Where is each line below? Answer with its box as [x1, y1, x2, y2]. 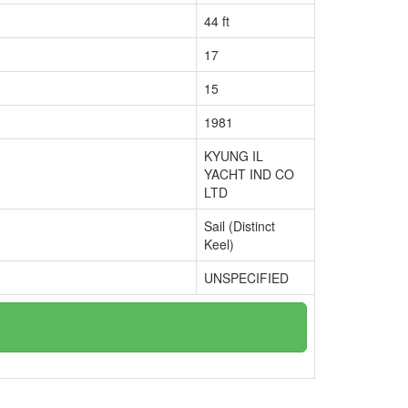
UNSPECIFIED [204, 269, 289, 287]
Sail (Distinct [204, 217, 275, 235]
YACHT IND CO [204, 165, 294, 183]
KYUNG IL [204, 147, 263, 165]
